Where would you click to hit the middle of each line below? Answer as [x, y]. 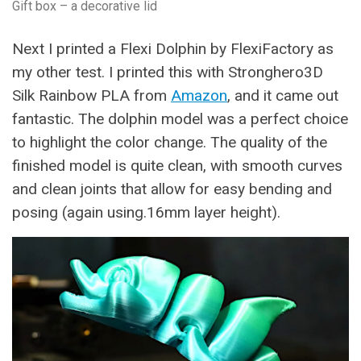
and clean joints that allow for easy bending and [172, 189]
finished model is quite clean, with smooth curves [177, 166]
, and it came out [283, 96]
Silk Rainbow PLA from [91, 96]
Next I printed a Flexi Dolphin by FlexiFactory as [173, 49]
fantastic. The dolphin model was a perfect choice [180, 119]
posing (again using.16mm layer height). [146, 213]
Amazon [199, 96]
